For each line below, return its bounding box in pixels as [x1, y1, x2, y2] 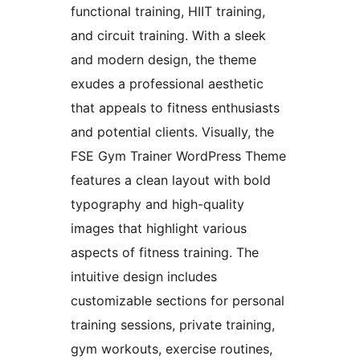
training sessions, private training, [71, 316, 275, 333]
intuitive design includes [71, 268, 217, 284]
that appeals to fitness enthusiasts [71, 99, 280, 116]
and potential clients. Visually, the [71, 123, 274, 140]
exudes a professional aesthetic [71, 75, 264, 92]
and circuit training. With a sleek [71, 27, 266, 43]
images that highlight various [71, 219, 247, 236]
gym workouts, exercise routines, [71, 340, 272, 357]
